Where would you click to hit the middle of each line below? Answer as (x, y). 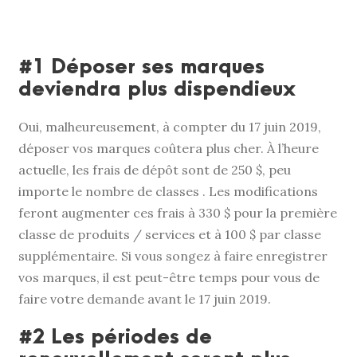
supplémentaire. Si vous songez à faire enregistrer (173, 255)
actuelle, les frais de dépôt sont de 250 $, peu (155, 169)
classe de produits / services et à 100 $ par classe (170, 234)
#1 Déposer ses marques (141, 67)
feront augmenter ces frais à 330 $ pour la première (178, 212)
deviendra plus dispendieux (157, 89)
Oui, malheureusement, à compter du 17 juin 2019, (170, 126)
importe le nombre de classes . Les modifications (168, 191)
